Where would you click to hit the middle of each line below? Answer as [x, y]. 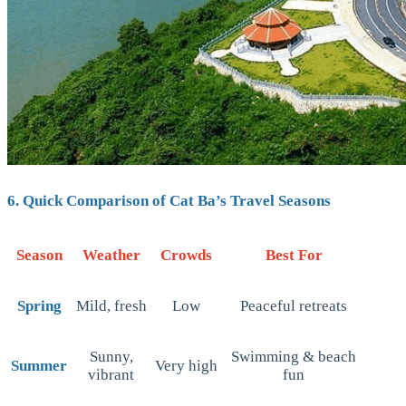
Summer [39, 366]
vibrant [111, 375]
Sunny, [111, 357]
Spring [39, 306]
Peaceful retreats [294, 306]
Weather [111, 256]
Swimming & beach [294, 357]
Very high [186, 366]
